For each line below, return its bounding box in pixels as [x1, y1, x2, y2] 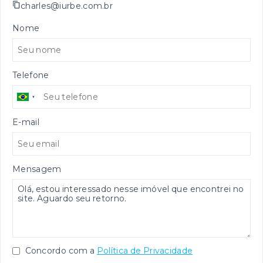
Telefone [12, 70, 49, 81]
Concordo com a [23, 245, 95, 257]
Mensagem [12, 164, 62, 175]
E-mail [12, 117, 39, 128]
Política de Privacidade [96, 245, 193, 257]
